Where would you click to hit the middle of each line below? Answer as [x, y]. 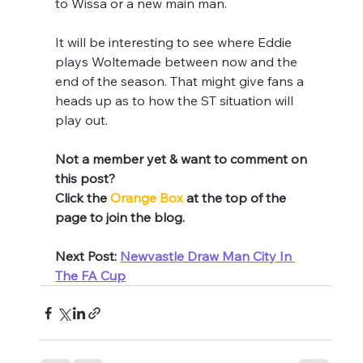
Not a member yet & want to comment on [183, 159]
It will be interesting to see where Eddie [175, 43]
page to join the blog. [120, 218]
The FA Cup [91, 276]
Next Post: [88, 256]
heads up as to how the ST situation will [176, 101]
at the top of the [238, 198]
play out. [82, 120]
